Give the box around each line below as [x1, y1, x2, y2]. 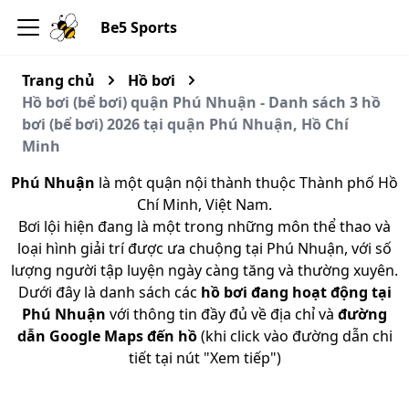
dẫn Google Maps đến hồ [16, 326, 197, 346]
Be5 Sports [100, 17, 178, 37]
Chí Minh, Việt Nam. [137, 194, 272, 215]
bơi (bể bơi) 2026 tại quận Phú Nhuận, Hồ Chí [22, 114, 349, 134]
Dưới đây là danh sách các [17, 282, 201, 302]
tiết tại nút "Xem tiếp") [128, 348, 281, 368]
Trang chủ [22, 70, 95, 90]
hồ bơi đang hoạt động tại [200, 282, 392, 302]
